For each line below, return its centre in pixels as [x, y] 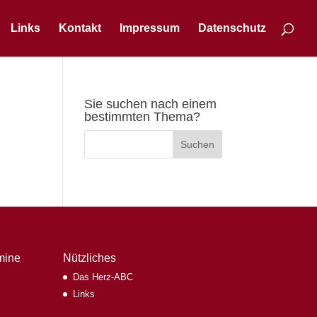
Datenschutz [232, 28]
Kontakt [80, 28]
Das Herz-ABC [103, 277]
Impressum [150, 28]
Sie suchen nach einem [151, 104]
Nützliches [90, 258]
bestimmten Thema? [143, 117]
